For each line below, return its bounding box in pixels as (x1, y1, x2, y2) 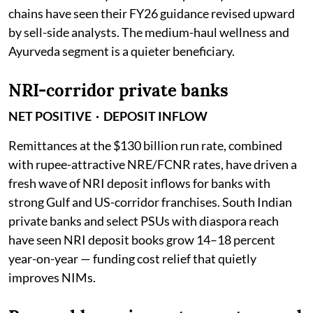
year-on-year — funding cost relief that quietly (8, 250, 256, 266)
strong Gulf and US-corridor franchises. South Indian (8, 194, 292, 210)
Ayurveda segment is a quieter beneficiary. (8, 43, 235, 59)
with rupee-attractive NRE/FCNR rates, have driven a (8, 156, 297, 172)
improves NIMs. (8, 269, 96, 285)
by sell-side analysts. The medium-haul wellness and (8, 24, 289, 40)
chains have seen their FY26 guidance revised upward (8, 5, 295, 21)
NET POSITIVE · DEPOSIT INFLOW (8, 108, 208, 124)
